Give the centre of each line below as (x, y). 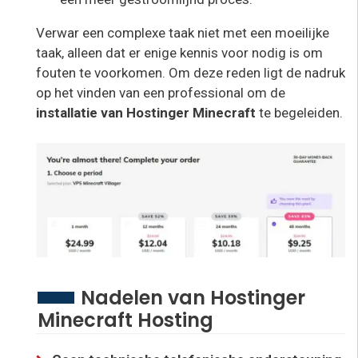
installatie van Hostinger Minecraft (146, 112)
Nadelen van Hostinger (193, 298)
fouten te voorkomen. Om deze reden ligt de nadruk (191, 72)
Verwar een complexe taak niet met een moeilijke (183, 32)
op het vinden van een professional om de (161, 92)
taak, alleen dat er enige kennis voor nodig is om (179, 52)
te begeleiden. (299, 112)
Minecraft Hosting (125, 320)
